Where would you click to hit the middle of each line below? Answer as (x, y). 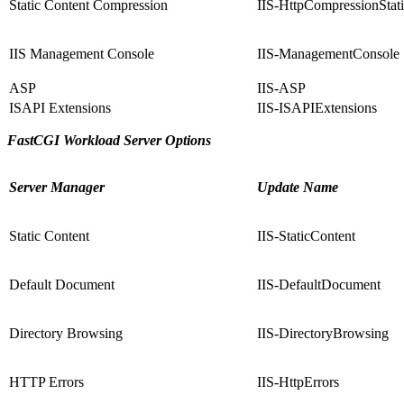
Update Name (298, 188)
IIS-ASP (281, 88)
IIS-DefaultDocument (319, 285)
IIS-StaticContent (306, 236)
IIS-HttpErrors (298, 382)
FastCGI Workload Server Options (109, 141)
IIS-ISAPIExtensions (317, 108)
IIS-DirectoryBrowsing (323, 334)
